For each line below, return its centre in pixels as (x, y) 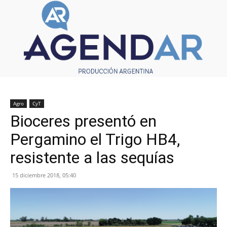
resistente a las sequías (92, 157)
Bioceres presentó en (83, 121)
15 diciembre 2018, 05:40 (44, 175)
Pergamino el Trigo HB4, (95, 139)
